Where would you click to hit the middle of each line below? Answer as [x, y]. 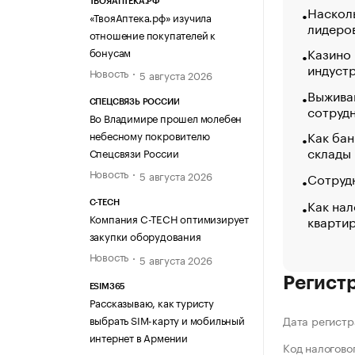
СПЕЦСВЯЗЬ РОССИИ [134, 102]
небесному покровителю [149, 135]
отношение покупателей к [152, 34]
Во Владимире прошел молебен [166, 118]
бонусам [110, 51]
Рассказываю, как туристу [151, 302]
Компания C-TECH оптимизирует [169, 218]
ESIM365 [107, 286]
